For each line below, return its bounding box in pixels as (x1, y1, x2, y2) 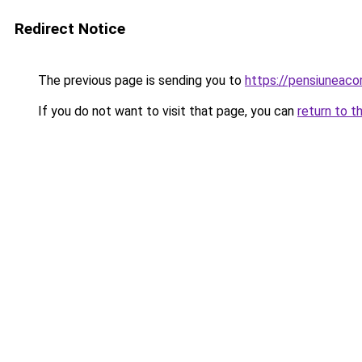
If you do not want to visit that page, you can (35, 103, 297, 119)
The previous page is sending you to (35, 73, 245, 88)
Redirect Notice (15, 19, 125, 38)
